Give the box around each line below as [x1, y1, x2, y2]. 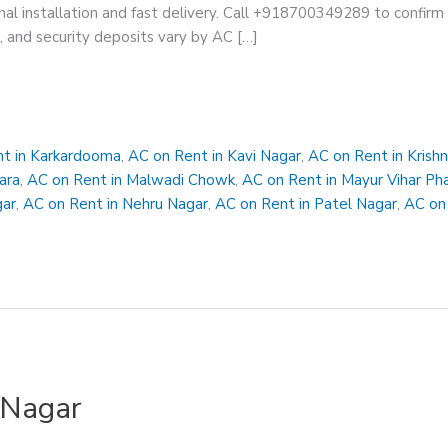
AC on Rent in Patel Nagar [215, 193, 398, 214]
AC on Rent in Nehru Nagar [23, 193, 209, 214]
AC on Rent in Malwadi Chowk [27, 169, 236, 190]
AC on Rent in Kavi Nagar [128, 145, 302, 166]
